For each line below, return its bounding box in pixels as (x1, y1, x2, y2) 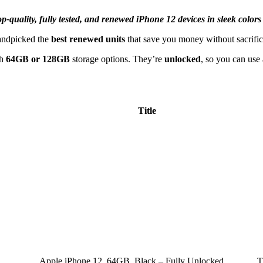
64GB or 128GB (6, 54, 70, 65)
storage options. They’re (70, 54, 164, 65)
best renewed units (51, 34, 125, 45)
